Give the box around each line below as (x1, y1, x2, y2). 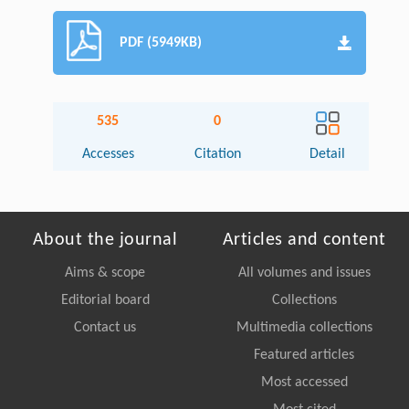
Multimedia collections (236, 320, 372, 336)
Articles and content (222, 231, 386, 250)
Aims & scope (65, 266, 145, 281)
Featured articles (254, 348, 354, 363)
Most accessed (260, 375, 348, 391)
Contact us (74, 320, 136, 336)
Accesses (81, 147, 134, 163)
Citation (194, 147, 241, 163)
